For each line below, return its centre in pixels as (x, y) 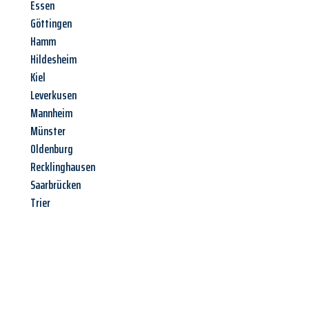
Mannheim (51, 113)
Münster (48, 131)
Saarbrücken (56, 185)
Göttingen (51, 24)
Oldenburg (52, 149)
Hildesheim (53, 60)
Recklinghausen (63, 167)
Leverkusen (53, 96)
